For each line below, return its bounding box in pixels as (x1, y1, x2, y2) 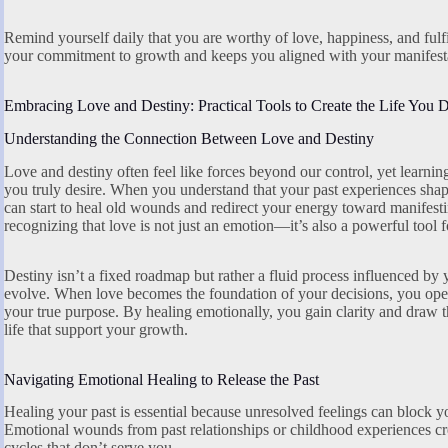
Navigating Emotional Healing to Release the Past (4, 370, 319, 388)
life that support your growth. (4, 320, 188, 338)
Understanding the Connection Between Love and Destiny (4, 129, 374, 147)
